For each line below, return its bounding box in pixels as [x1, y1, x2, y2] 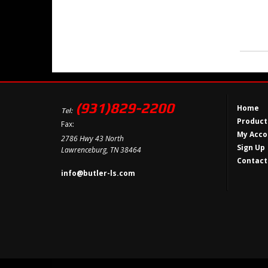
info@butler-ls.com [61, 168, 135, 178]
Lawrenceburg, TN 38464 [61, 145, 141, 155]
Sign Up [236, 142, 265, 153]
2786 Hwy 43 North [61, 133, 124, 144]
